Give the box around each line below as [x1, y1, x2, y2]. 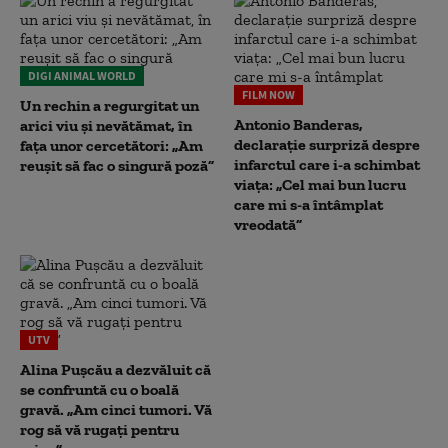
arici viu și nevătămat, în [20, 116, 192, 135]
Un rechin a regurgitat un [20, 96, 199, 115]
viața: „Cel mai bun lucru [234, 175, 406, 194]
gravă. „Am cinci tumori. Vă [20, 400, 212, 419]
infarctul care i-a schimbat [234, 155, 420, 174]
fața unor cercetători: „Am [20, 136, 203, 155]
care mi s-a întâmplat [234, 195, 383, 214]
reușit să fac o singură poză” [20, 156, 214, 175]
